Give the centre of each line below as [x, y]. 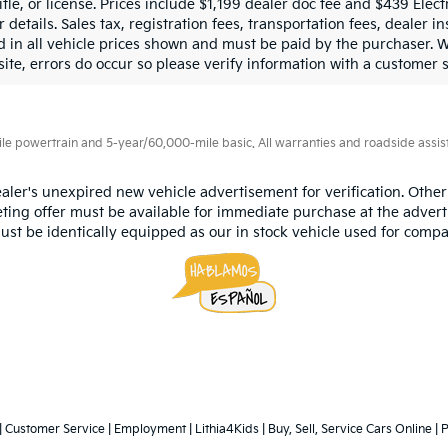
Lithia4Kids [227, 430]
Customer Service [55, 430]
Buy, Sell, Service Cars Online [350, 430]
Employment [150, 430]
